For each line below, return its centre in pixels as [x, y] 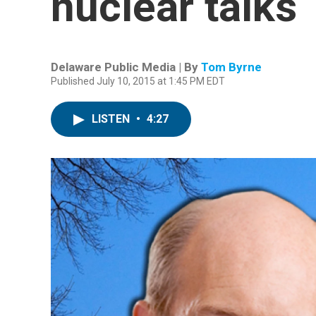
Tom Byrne [231, 67]
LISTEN [112, 119]
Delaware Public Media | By [126, 67]
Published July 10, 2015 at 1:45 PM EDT [138, 81]
